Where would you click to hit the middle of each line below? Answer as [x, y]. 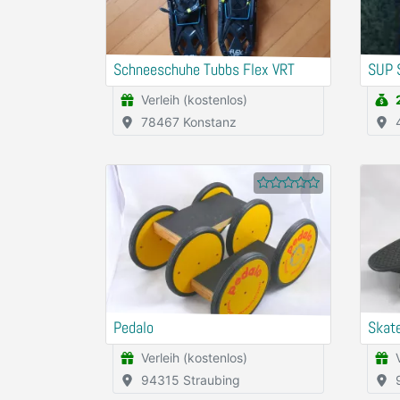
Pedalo [133, 328]
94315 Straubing [191, 380]
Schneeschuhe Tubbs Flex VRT [204, 70]
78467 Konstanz [189, 122]
